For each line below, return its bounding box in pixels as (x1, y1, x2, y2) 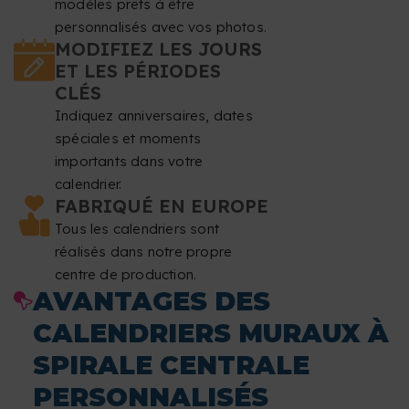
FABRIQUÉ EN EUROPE (55, 194, 268, 218)
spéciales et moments (55, 130, 201, 148)
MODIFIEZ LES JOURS (55, 37, 262, 61)
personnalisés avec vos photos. (55, 18, 267, 37)
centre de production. (55, 266, 197, 284)
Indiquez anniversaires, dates (55, 107, 253, 125)
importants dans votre (55, 152, 204, 171)
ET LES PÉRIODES (55, 59, 221, 83)
